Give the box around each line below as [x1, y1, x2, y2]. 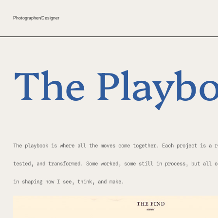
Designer [41, 15, 59, 21]
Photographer [13, 15, 40, 21]
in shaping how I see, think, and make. [13, 179, 124, 185]
